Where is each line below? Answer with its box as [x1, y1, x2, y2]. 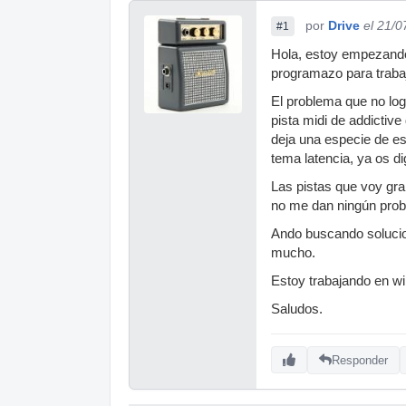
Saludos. [271, 302, 323, 316]
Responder [332, 353, 388, 367]
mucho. [271, 246, 315, 260]
